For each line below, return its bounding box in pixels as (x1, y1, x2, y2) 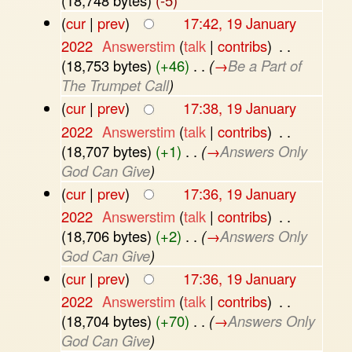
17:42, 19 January (182, 13, 296, 34)
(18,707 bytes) (60, 140, 152, 161)
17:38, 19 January (182, 97, 296, 119)
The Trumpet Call (60, 75, 169, 96)
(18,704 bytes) (60, 310, 152, 332)
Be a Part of (227, 55, 302, 76)
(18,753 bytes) (60, 55, 152, 76)
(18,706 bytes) (60, 225, 152, 247)
